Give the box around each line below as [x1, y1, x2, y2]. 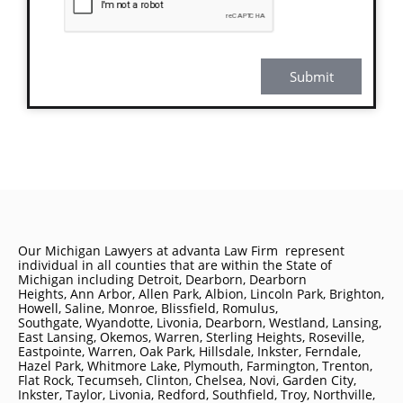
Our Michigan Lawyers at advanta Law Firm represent [18, 242, 345, 259]
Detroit [138, 271, 179, 288]
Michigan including [18, 271, 138, 288]
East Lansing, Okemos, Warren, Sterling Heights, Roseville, [18, 328, 364, 345]
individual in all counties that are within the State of [18, 256, 332, 273]
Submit [289, 67, 334, 85]
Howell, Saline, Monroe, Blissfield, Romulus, [18, 300, 278, 317]
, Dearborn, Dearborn [179, 271, 307, 288]
